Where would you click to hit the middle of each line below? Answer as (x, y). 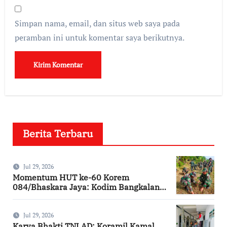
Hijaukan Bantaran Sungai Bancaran (83, 196)
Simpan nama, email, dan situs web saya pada (98, 23)
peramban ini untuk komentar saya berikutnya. (100, 37)
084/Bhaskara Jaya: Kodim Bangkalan (86, 187)
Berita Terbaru (58, 134)
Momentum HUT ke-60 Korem (71, 177)
